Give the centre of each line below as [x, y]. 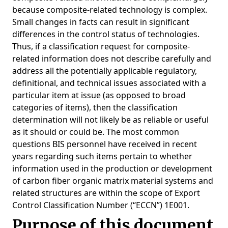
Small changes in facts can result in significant [101, 22]
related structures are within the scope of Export [106, 193]
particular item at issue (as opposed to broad [99, 95]
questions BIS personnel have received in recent [105, 144]
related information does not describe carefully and [112, 59]
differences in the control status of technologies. [106, 34]
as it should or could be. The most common [96, 132]
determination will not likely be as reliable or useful [110, 120]
